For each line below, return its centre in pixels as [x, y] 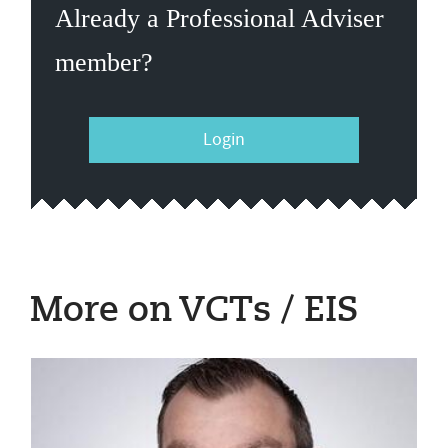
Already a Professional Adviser [219, 18]
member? [104, 62]
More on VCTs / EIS [194, 311]
